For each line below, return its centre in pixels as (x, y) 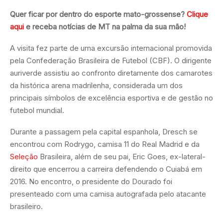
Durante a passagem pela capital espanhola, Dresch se (104, 131)
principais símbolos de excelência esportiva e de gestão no (111, 98)
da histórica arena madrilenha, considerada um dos (96, 85)
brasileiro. (26, 206)
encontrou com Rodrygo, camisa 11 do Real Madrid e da (105, 144)
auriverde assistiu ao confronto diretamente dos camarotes (111, 73)
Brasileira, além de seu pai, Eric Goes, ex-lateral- (122, 156)
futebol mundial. (37, 110)
